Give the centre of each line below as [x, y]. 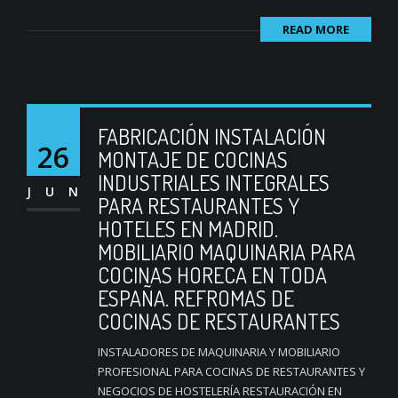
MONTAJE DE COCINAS [193, 159]
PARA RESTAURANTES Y [199, 205]
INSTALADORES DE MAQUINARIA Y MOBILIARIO [219, 351]
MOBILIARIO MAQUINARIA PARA [227, 251]
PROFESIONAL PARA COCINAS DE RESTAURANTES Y [231, 371]
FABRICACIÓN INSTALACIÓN [212, 136]
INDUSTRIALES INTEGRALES [214, 182]
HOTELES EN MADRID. [188, 228]
